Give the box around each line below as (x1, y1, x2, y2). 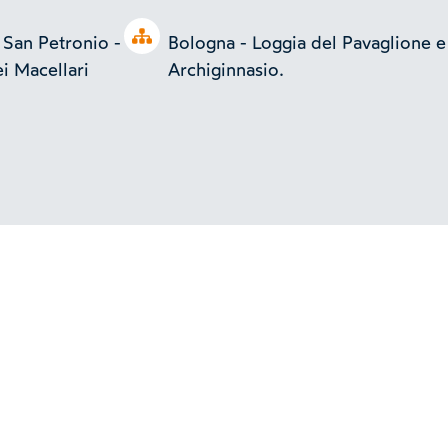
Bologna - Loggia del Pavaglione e (168, 32, 446, 55)
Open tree (141, 28, 203, 46)
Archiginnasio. (168, 59, 284, 82)
